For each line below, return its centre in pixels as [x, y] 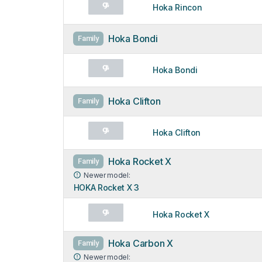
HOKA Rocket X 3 [106, 187]
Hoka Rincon [177, 7]
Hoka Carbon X [141, 243]
